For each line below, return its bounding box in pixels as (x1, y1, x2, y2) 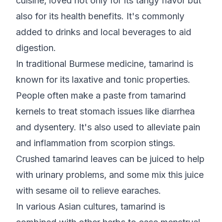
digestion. (16, 43, 58, 54)
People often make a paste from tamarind (16, 90, 186, 101)
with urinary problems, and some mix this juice (16, 169, 204, 180)
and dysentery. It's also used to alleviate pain (16, 122, 200, 133)
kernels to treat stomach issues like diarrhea (16, 106, 195, 117)
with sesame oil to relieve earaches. (16, 185, 164, 196)
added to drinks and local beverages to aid (16, 27, 191, 38)
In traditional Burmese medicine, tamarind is (16, 58, 193, 69)
